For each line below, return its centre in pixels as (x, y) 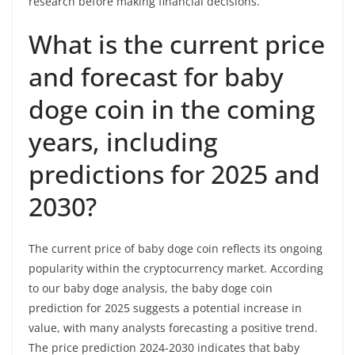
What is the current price (177, 44)
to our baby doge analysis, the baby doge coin (151, 288)
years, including (123, 141)
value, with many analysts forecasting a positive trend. (173, 327)
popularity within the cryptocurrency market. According (176, 268)
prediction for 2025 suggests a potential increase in (165, 307)
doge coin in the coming (172, 109)
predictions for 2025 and (174, 174)
